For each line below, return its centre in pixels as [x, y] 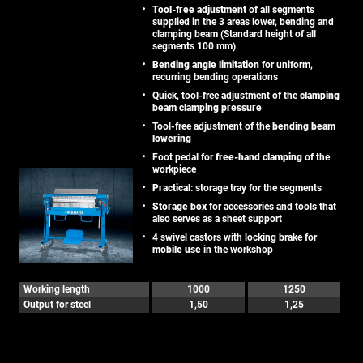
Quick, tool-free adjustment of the [226, 95]
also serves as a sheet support [217, 218]
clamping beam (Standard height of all [234, 34]
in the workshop [237, 249]
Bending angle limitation [206, 64]
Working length [56, 289]
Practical [171, 188]
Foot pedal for [184, 157]
